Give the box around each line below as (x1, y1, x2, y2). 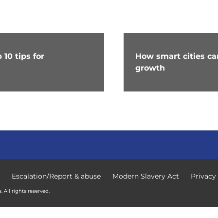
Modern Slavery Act (112, 172, 179, 181)
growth (135, 63, 165, 73)
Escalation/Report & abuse (12, 172, 101, 181)
